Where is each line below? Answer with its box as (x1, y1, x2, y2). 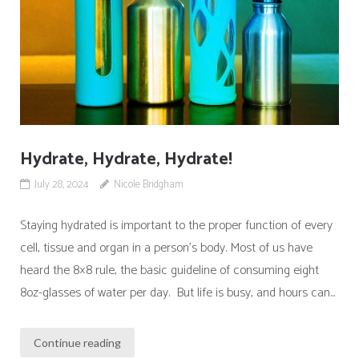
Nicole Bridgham (113, 176, 184, 194)
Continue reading (33, 336, 121, 349)
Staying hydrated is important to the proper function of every (19, 215, 333, 237)
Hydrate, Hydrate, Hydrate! (19, 145, 232, 175)
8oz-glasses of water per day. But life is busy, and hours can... (19, 282, 335, 305)
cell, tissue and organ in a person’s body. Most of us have (19, 237, 313, 260)
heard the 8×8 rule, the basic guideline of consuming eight (19, 260, 319, 282)
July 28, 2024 (34, 176, 89, 194)
